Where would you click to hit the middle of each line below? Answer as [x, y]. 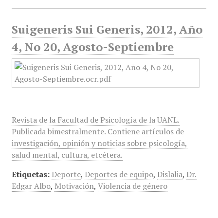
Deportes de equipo [119, 174]
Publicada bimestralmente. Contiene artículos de [98, 131]
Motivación [74, 186]
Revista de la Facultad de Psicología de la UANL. [95, 120]
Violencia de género [132, 186]
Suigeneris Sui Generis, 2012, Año [107, 29]
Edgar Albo [31, 186]
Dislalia [170, 174]
